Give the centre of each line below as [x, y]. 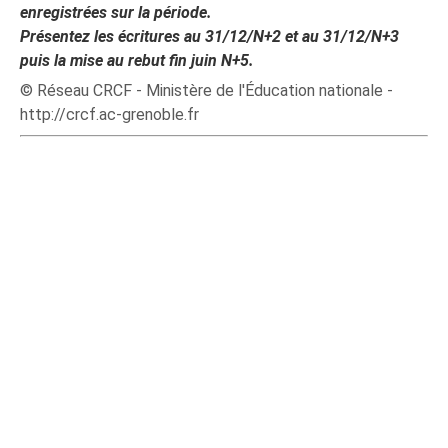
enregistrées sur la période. [116, 12]
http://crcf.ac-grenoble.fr [110, 114]
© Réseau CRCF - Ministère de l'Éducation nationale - [207, 90]
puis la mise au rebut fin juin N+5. [137, 60]
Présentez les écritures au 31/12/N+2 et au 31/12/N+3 [210, 36]
